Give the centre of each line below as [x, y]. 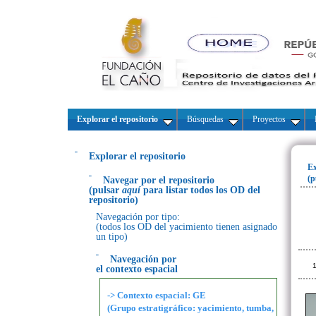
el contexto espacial [137, 269]
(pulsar [104, 190]
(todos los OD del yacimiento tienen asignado [187, 227]
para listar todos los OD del [202, 190]
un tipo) [112, 237]
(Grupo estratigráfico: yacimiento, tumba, [190, 308]
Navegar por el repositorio [159, 180]
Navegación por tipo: [138, 217]
